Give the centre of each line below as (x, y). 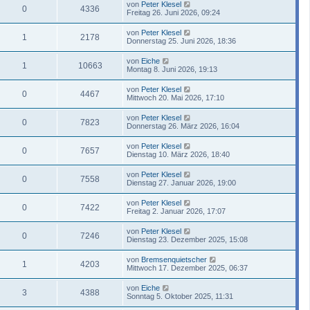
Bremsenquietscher (174, 259)
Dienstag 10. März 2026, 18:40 (178, 154)
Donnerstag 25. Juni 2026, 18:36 (181, 40)
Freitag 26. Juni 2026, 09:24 (173, 12)
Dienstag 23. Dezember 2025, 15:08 (187, 239)
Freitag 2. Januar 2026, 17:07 (176, 211)
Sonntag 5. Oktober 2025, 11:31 (180, 296)
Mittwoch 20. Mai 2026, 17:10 (175, 97)
